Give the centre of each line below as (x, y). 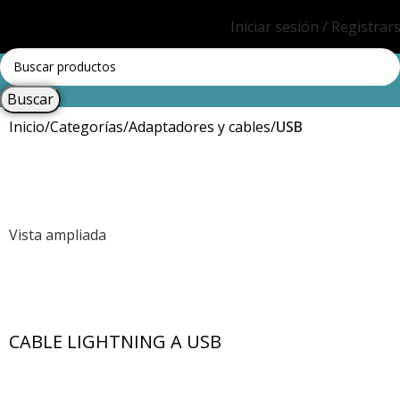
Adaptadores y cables (200, 127)
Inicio (27, 127)
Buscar (30, 99)
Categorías (87, 127)
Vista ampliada (58, 235)
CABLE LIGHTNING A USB (115, 342)
